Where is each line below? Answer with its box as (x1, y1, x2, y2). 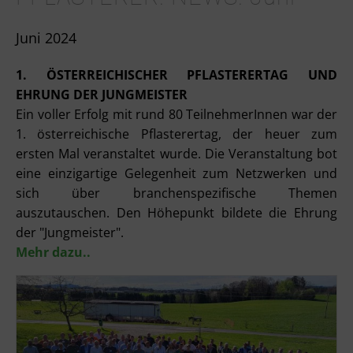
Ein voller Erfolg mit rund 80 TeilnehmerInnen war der (16, 105, 337, 123)
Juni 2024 (16, 28, 76, 47)
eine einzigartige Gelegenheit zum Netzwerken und (16, 164, 337, 182)
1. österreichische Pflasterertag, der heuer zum (16, 124, 337, 143)
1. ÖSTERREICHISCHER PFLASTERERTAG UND (16, 65, 337, 84)
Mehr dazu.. (16, 243, 91, 261)
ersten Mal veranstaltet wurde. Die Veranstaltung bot (16, 144, 337, 162)
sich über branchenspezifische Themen (16, 184, 337, 202)
